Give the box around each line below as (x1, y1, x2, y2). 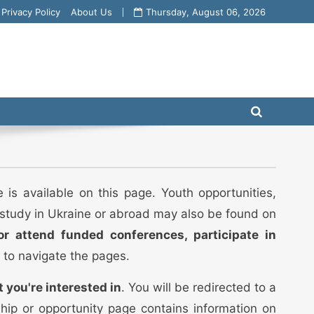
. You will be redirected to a (121, 280, 277, 294)
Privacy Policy (1, 6, 61, 18)
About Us (71, 6, 113, 18)
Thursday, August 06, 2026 (146, 6, 266, 18)
